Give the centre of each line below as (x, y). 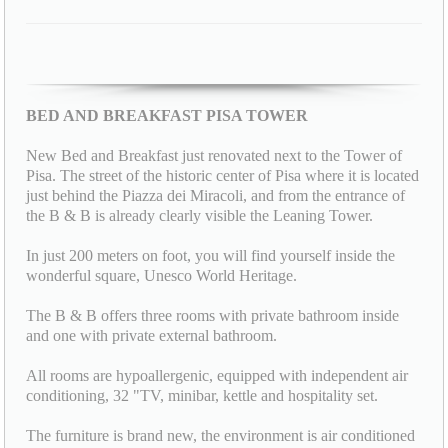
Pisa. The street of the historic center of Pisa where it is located (223, 175)
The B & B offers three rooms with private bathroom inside (213, 315)
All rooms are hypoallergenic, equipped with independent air (217, 375)
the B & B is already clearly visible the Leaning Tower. (200, 215)
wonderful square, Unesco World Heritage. (162, 275)
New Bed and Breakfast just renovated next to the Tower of (214, 155)
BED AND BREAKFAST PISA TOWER (167, 115)
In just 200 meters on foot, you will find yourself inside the (211, 255)
